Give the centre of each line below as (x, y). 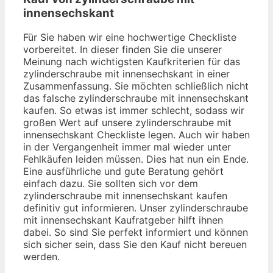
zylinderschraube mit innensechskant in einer (126, 74)
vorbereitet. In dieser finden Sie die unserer (122, 50)
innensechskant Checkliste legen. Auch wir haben (136, 135)
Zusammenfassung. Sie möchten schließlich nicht (136, 86)
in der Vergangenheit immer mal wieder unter (127, 147)
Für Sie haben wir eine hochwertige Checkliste (130, 37)
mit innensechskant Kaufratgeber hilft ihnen (123, 220)
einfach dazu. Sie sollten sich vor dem (111, 184)
